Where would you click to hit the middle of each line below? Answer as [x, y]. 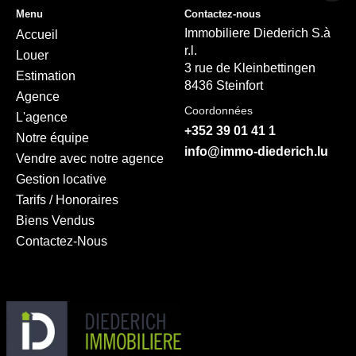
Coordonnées [219, 111]
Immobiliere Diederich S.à [258, 33]
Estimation [46, 76]
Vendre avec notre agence [90, 159]
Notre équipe [52, 138]
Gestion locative [61, 180]
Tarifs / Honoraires [67, 200]
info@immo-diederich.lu [257, 152]
